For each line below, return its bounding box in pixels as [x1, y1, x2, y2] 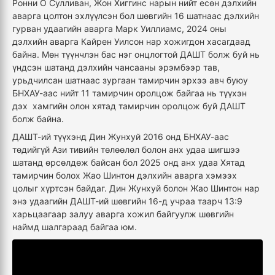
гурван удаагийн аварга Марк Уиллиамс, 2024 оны [12, 23, 227, 34]
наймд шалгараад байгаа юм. [12, 221, 139, 232]
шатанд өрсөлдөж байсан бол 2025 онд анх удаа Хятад [12, 157, 245, 168]
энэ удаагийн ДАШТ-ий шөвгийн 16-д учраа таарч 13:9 [12, 195, 242, 206]
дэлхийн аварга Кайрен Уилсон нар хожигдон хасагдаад [12, 36, 250, 47]
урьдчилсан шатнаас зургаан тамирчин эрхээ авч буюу [12, 74, 248, 85]
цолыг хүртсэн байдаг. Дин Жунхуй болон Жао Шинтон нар [12, 182, 260, 193]
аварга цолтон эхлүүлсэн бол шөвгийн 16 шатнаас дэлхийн [12, 10, 259, 21]
